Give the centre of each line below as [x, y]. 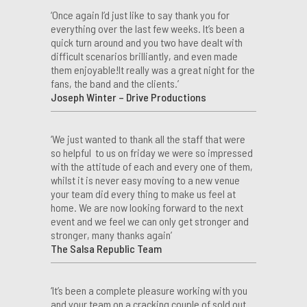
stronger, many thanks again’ [111, 234]
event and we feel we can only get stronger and [150, 221]
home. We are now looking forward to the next [147, 207]
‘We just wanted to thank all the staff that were [148, 138]
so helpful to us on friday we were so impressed [152, 152]
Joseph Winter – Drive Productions [128, 97]
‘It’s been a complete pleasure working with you [149, 290]
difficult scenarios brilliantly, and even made [144, 56]
